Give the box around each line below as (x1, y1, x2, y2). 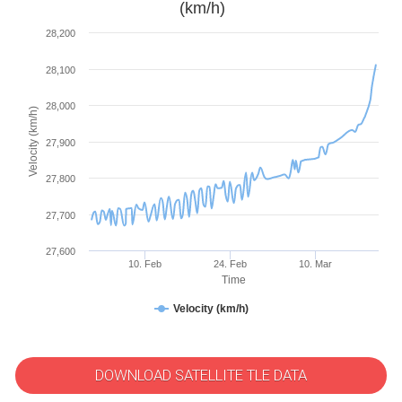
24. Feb (213, 258, 247, 269)
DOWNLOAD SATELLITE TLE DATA (95, 366, 307, 384)
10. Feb (127, 258, 162, 269)
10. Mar (298, 258, 332, 269)
